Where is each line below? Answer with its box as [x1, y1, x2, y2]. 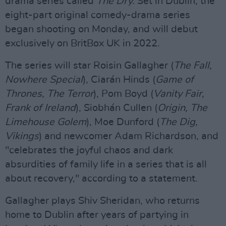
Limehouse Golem [5, 117, 86, 127]
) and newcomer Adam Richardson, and [39, 131, 218, 141]
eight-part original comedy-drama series [5, 10, 190, 20]
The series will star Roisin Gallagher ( [5, 61, 174, 71]
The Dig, [159, 117, 198, 127]
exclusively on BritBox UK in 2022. [5, 38, 160, 48]
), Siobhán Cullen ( [76, 103, 157, 113]
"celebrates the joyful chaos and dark [5, 145, 173, 155]
